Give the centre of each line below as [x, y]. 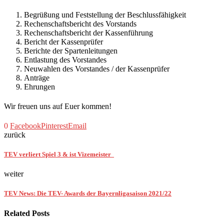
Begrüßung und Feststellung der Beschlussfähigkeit [105, 14]
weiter [14, 174]
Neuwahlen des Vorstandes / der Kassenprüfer [97, 68]
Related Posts [27, 213]
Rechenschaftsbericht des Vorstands [80, 23]
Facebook [25, 125]
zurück [15, 134]
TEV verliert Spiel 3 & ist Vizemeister [59, 154]
